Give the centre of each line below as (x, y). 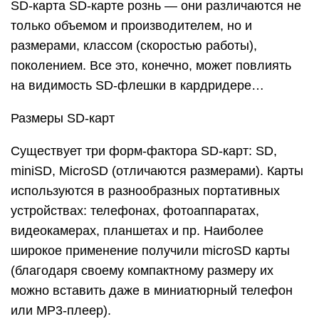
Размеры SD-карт (63, 118)
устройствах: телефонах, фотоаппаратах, (135, 211)
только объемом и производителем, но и (131, 26)
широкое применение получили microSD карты (150, 251)
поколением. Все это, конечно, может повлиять (151, 66)
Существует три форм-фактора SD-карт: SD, (144, 151)
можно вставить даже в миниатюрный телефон (152, 291)
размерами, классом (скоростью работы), (134, 46)
